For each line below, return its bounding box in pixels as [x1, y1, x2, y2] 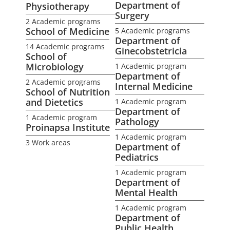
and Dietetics [26, 96, 83, 108]
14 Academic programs [26, 42, 105, 51]
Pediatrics [115, 151, 159, 163]
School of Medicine [26, 25, 109, 37]
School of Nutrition [26, 86, 110, 98]
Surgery [115, 9, 149, 22]
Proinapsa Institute [26, 121, 110, 133]
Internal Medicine [115, 80, 193, 92]
